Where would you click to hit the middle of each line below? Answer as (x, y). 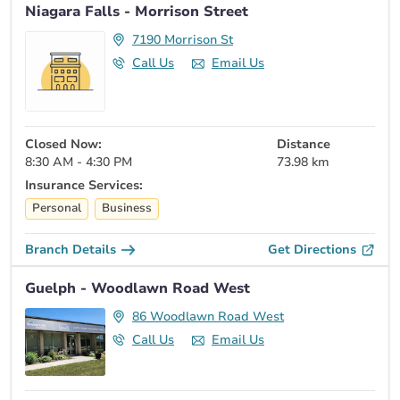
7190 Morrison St (183, 39)
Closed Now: (63, 144)
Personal (57, 208)
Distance (304, 144)
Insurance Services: (84, 185)
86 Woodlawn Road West (208, 316)
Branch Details (71, 249)
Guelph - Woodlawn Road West (137, 288)
